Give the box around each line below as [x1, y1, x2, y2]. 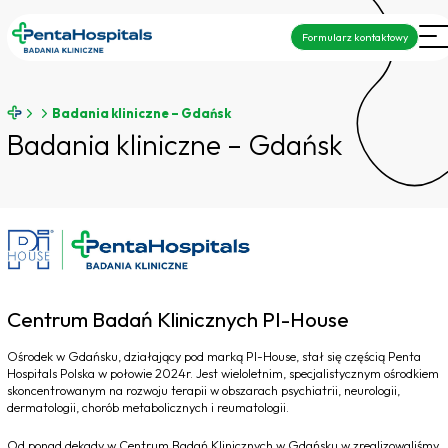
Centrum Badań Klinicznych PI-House [7, 305, 349, 332]
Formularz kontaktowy [301, 30, 408, 45]
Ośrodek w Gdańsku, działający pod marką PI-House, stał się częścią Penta [7, 348, 421, 365]
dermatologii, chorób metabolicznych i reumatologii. [7, 399, 289, 416]
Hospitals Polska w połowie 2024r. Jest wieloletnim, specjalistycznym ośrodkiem [7, 365, 439, 382]
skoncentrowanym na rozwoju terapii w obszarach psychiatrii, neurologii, [7, 382, 400, 399]
